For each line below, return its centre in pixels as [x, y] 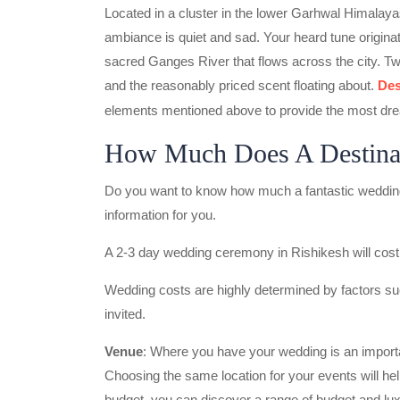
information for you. [160, 215]
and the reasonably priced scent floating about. [241, 85]
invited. [125, 314]
